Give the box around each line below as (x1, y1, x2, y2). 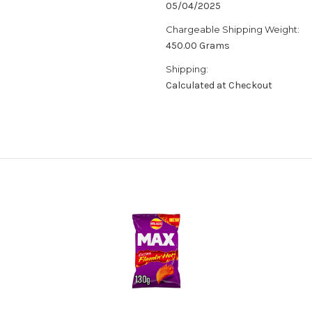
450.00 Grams (166, 40, 230, 52)
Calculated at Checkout (166, 79, 272, 92)
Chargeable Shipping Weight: (166, 24, 299, 36)
